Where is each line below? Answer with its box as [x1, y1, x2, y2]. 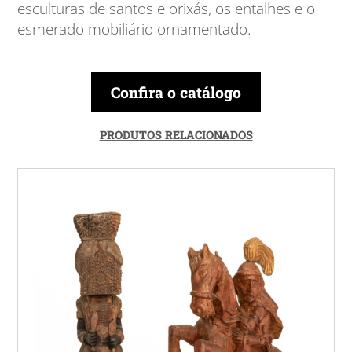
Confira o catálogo [111, 82, 241, 103]
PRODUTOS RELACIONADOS [99, 127, 253, 143]
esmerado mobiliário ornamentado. [17, 18, 252, 40]
